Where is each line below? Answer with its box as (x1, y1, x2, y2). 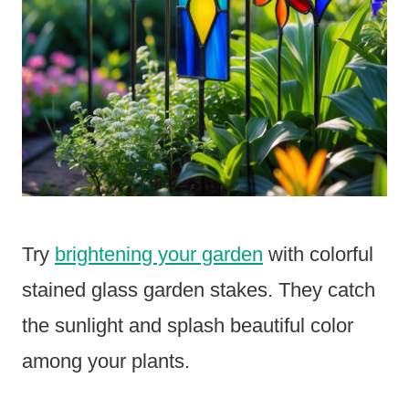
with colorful (263, 243, 373, 267)
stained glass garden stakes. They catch (22, 278, 375, 302)
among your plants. (22, 350, 190, 373)
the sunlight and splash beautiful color (22, 314, 353, 338)
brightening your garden (55, 243, 263, 267)
